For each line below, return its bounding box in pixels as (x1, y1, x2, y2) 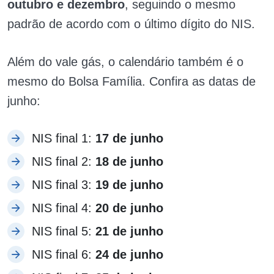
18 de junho (95, 154, 163, 168)
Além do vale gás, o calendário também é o (7, 54, 243, 68)
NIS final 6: (32, 247, 95, 261)
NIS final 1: (32, 131, 95, 145)
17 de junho (95, 131, 163, 145)
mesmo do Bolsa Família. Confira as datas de (7, 74, 256, 88)
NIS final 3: (32, 177, 95, 191)
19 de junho (95, 177, 163, 191)
